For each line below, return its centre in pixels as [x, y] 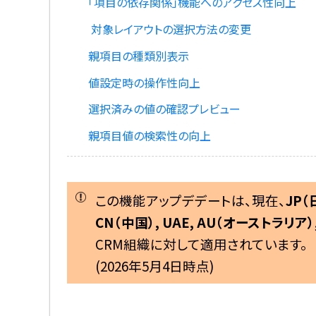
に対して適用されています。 [229, 243]
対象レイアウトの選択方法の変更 [169, 29]
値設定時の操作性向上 [144, 82]
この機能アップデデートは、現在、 [191, 200]
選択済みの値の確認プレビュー [164, 109]
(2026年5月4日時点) [155, 265]
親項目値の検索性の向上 [149, 136]
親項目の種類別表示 [138, 55]
